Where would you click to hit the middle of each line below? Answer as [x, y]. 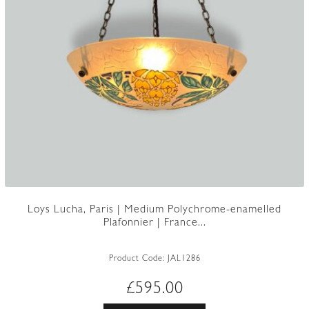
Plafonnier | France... [154, 224]
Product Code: [138, 260]
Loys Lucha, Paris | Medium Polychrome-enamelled [154, 211]
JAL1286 [184, 260]
